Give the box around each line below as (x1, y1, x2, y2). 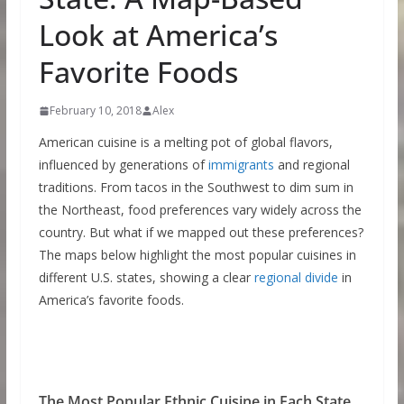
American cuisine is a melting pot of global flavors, (38, 133, 333, 151)
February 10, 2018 (49, 103, 142, 118)
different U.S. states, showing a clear (38, 269, 254, 286)
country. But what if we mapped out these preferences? (38, 224, 363, 241)
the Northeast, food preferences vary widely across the (38, 201, 362, 218)
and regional (273, 156, 350, 173)
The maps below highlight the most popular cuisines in (38, 246, 356, 263)
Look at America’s (38, 15, 278, 54)
